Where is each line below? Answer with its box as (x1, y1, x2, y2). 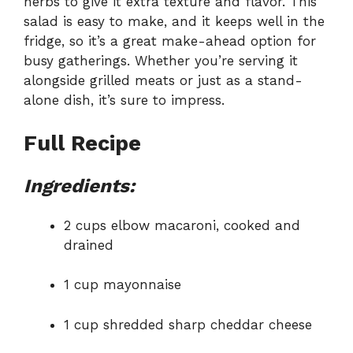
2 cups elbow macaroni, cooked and (64, 217, 300, 233)
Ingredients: (24, 174, 135, 197)
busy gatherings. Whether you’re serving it (24, 53, 298, 69)
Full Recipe (24, 130, 141, 156)
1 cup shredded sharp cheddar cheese (64, 316, 312, 333)
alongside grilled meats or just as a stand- (24, 72, 303, 89)
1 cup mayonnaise (64, 277, 181, 293)
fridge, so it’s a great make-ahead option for (24, 33, 316, 50)
